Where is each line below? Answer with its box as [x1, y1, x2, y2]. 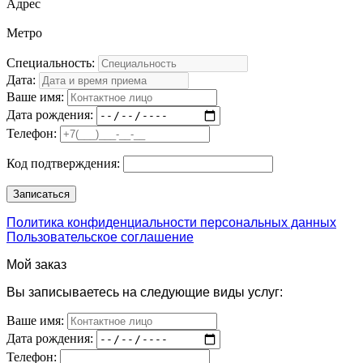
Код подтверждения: [6, 156, 120, 170]
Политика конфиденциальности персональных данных [6, 215, 336, 229]
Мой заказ [6, 257, 66, 271]
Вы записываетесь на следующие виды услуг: [6, 284, 283, 299]
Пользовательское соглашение [6, 229, 194, 244]
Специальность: [6, 55, 95, 70]
